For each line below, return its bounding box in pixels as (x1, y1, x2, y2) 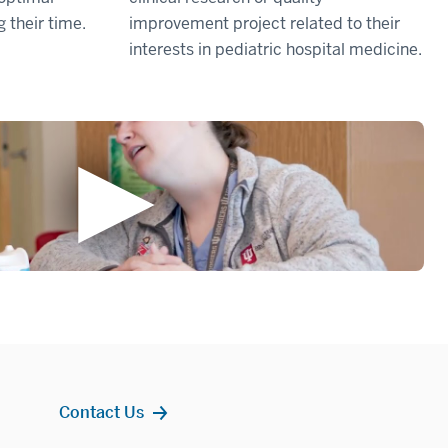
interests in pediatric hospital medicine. (128, 39, 422, 61)
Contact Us (59, 402, 145, 423)
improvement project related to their (128, 13, 400, 35)
